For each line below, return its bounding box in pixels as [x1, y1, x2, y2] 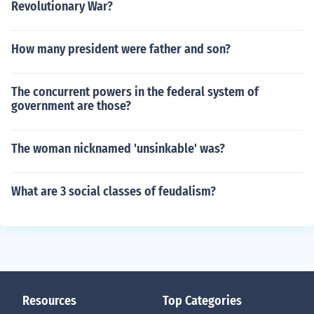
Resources [22, 293, 76, 308]
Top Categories [163, 293, 242, 308]
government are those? [11, 98, 131, 114]
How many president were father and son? [11, 41, 231, 57]
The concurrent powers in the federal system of [11, 84, 259, 100]
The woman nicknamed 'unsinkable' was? [11, 141, 225, 156]
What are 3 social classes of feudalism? [11, 184, 216, 199]
